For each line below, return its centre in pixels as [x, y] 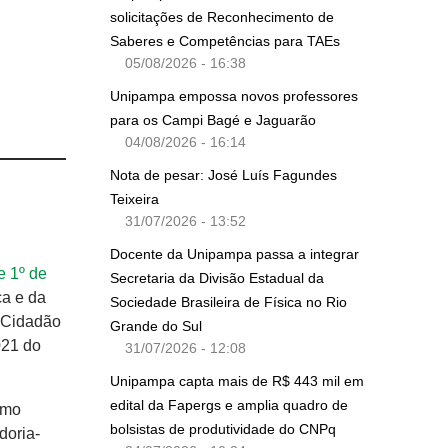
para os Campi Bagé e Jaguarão [215, 119]
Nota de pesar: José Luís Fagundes [223, 174]
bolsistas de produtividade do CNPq [223, 428]
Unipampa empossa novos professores [234, 95]
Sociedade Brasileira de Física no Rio [228, 301]
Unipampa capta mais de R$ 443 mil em [237, 380]
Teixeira [134, 198]
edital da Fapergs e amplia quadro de [229, 404]
